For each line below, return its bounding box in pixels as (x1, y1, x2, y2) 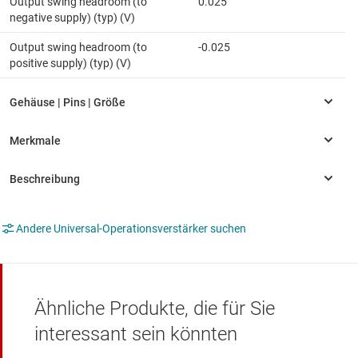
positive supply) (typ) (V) (10, 57, 131, 70)
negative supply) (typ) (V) (10, 11, 135, 25)
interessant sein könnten (34, 323, 237, 346)
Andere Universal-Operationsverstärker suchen (16, 222, 246, 236)
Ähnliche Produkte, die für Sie (34, 297, 275, 320)
